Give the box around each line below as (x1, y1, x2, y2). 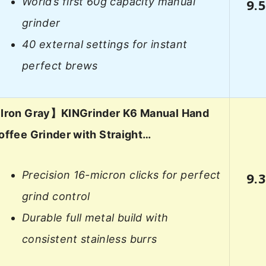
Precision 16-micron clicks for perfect (22, 169, 221, 182)
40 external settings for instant (22, 38, 188, 51)
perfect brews (22, 59, 98, 72)
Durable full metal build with (22, 211, 169, 224)
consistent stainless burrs (22, 233, 157, 246)
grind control (22, 190, 90, 203)
